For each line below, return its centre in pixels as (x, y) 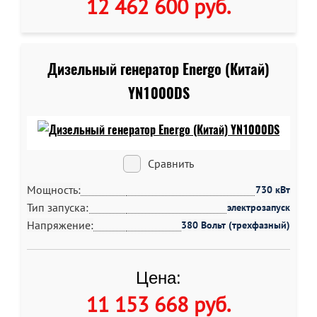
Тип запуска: (58, 207)
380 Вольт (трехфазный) (236, 225)
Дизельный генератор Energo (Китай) (158, 69)
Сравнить (171, 163)
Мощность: (54, 190)
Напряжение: (60, 225)
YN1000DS (158, 93)
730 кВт (273, 190)
